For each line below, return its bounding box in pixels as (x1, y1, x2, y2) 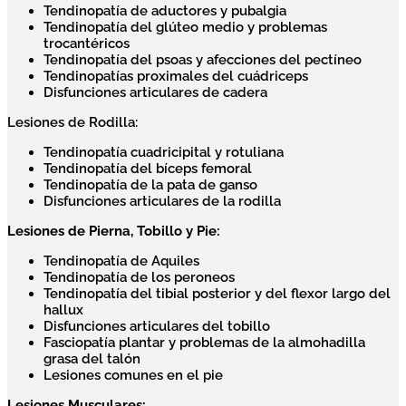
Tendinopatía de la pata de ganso (43, 177, 257, 194)
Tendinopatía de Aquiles (43, 253, 199, 270)
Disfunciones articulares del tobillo (43, 318, 270, 335)
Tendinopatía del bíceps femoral (43, 160, 252, 178)
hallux (43, 302, 83, 319)
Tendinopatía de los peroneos (43, 269, 235, 286)
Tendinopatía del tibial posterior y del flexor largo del (43, 285, 391, 303)
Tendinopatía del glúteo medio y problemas (43, 19, 327, 36)
